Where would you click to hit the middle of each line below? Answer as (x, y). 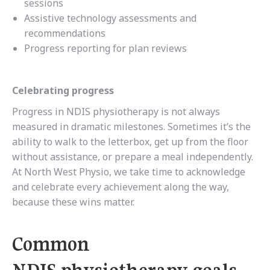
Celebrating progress (63, 91)
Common (51, 244)
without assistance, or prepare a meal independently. (133, 157)
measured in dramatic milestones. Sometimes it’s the (131, 127)
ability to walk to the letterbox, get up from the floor (130, 142)
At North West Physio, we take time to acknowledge (129, 172)
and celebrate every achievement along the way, (121, 187)
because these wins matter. (73, 202)
